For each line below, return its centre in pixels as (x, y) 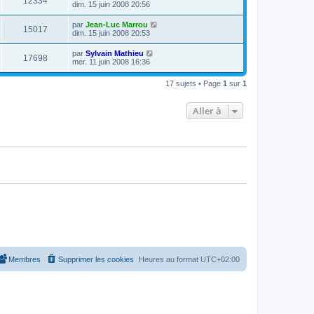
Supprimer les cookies (96, 259)
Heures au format (170, 259)
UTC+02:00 (220, 259)
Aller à (207, 111)
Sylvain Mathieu (115, 54)
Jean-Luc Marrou (117, 25)
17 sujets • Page (194, 84)
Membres (25, 259)
